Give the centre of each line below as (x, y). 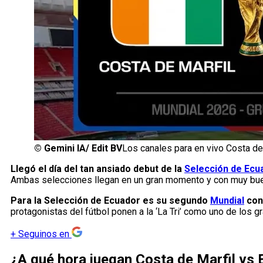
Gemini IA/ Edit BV (83, 149)
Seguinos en (44, 234)
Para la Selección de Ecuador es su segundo (110, 201)
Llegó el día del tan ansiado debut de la (97, 169)
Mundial (227, 201)
